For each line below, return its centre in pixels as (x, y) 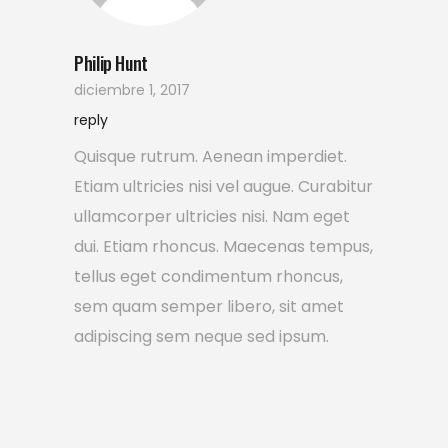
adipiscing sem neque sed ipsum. (201, 337)
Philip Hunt (111, 63)
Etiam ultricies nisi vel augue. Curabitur (223, 187)
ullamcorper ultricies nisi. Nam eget (212, 217)
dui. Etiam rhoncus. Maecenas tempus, (223, 247)
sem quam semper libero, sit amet (209, 307)
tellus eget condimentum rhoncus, (208, 277)
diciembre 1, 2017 (132, 90)
